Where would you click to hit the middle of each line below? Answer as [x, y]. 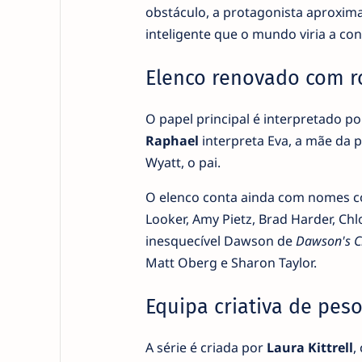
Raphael [172, 140]
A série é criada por [206, 347]
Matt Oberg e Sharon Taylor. [231, 262]
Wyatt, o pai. [183, 162]
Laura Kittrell [309, 347]
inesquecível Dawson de [220, 240]
